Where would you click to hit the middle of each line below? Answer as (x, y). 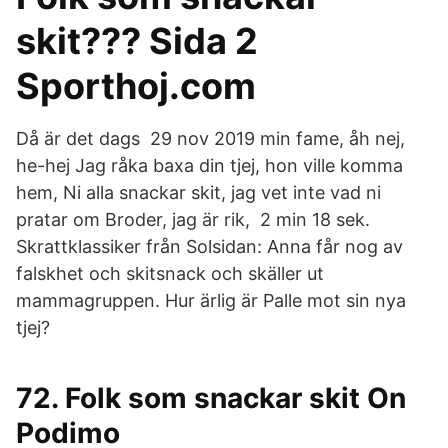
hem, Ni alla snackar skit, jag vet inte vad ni (198, 192)
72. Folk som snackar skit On (211, 398)
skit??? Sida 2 (137, 41)
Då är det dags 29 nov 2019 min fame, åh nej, (210, 138)
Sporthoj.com (136, 86)
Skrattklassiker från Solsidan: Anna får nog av (209, 246)
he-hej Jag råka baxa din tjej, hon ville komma (209, 165)
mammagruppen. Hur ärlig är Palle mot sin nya (211, 300)
